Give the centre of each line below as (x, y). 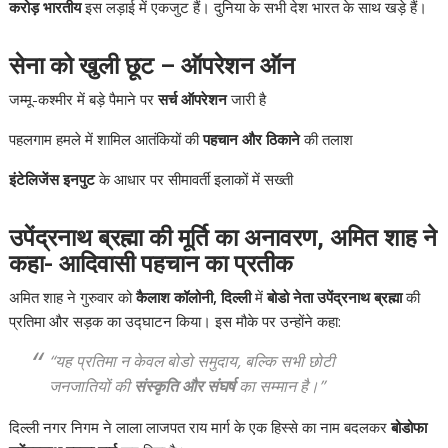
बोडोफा (409, 427)
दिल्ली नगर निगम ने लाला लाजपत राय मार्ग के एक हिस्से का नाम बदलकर (200, 427)
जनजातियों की (92, 386)
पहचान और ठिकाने (252, 139)
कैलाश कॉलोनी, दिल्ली (194, 297)
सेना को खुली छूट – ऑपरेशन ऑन (152, 66)
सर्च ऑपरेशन (193, 99)
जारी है (247, 99)
